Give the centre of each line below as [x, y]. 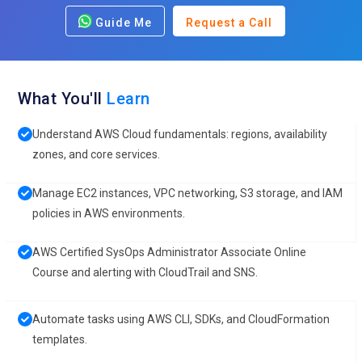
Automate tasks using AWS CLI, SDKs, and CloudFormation [181, 319]
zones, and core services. [97, 154]
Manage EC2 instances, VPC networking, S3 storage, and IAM [188, 193]
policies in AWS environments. [109, 213]
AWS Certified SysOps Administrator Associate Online [170, 252]
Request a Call [229, 23]
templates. [60, 339]
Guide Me [122, 23]
